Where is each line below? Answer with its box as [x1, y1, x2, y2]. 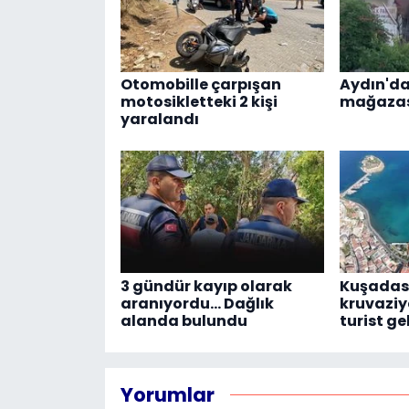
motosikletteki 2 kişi [120, 90, 278, 112]
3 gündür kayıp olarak [120, 275, 292, 297]
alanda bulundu [120, 309, 247, 331]
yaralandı [120, 108, 199, 130]
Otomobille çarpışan [120, 73, 281, 95]
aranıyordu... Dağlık [120, 292, 274, 314]
